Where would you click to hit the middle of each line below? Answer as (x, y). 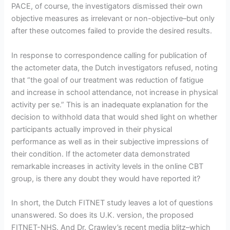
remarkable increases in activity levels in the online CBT (108, 166)
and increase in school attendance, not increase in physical (115, 92)
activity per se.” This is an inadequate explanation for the (110, 104)
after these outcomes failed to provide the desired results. (112, 31)
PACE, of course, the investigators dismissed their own (107, 6)
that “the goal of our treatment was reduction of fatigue (108, 80)
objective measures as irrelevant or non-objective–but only (113, 19)
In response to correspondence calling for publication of (109, 55)
